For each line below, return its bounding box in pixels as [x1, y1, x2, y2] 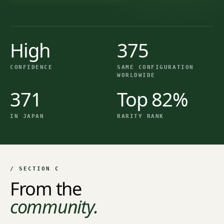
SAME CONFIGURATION [117, 63, 194, 70]
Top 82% [117, 85, 188, 112]
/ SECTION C [10, 165, 59, 172]
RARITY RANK [117, 112, 164, 119]
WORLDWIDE [117, 71, 155, 78]
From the [10, 176, 81, 201]
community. [10, 194, 98, 219]
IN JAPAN [10, 112, 44, 119]
